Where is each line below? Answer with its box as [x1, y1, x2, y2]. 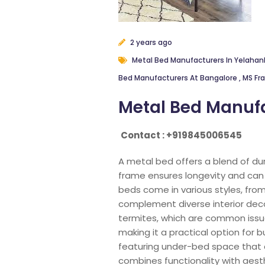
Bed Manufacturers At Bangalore [118, 73, 239, 83]
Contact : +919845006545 [120, 129, 242, 141]
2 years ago [128, 37, 172, 47]
